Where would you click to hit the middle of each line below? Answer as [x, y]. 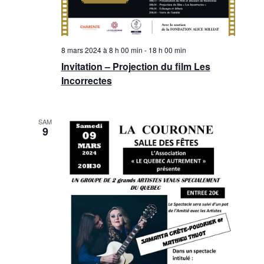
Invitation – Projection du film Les [136, 66]
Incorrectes [86, 80]
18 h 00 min [167, 49]
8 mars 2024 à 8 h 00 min [102, 49]
